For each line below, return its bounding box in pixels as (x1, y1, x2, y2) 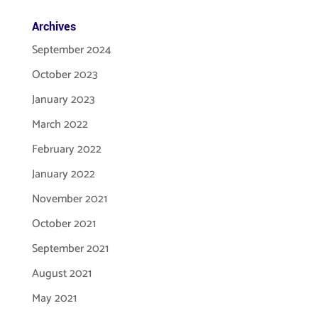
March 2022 (31, 115, 88, 134)
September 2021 (31, 239, 109, 258)
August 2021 (31, 264, 92, 283)
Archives (31, 18, 76, 35)
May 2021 (31, 289, 77, 308)
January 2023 (31, 90, 95, 109)
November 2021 (31, 190, 107, 209)
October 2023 (31, 65, 98, 84)
